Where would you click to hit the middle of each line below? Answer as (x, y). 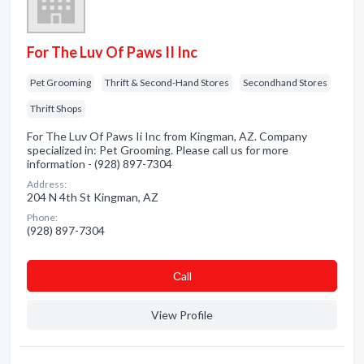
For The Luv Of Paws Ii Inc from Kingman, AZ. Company (167, 136)
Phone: (42, 217)
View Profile (182, 315)
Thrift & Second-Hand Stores (167, 82)
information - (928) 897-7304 (100, 164)
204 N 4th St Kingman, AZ (93, 197)
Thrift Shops (56, 108)
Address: (47, 184)
